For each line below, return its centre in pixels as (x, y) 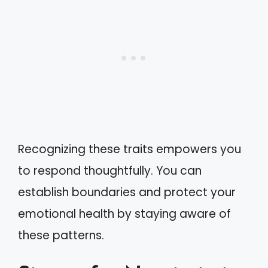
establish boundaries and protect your (127, 192)
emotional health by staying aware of (124, 214)
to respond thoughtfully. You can (110, 171)
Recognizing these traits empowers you (130, 149)
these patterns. (61, 235)
